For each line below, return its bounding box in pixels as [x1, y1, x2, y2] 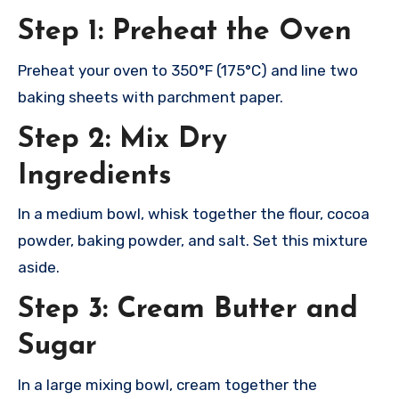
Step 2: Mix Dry [18, 125, 227, 154]
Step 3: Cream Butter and [18, 296, 358, 325]
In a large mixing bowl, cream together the [18, 375, 317, 394]
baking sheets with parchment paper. [18, 87, 283, 106]
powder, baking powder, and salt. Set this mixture [18, 232, 368, 250]
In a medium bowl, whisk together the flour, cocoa [18, 205, 370, 224]
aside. [18, 258, 60, 277]
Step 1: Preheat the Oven [18, 18, 352, 47]
